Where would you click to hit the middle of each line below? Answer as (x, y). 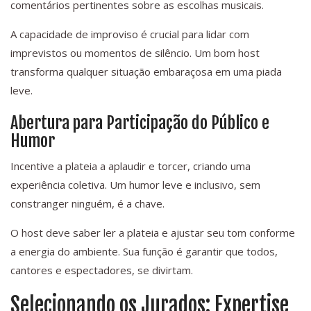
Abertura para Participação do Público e (140, 123)
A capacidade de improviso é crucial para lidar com (130, 34)
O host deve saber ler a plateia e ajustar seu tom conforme (153, 233)
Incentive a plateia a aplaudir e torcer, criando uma (131, 166)
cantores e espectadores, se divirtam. (102, 270)
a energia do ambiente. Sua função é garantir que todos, (144, 252)
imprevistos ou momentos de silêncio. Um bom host (135, 53)
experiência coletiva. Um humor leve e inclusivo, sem (135, 185)
